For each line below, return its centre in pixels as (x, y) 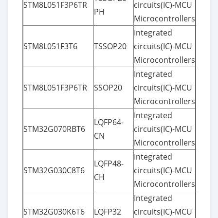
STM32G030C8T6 (54, 170)
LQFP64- (109, 122)
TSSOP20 (110, 46)
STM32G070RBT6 (54, 129)
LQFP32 (108, 211)
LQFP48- (109, 163)
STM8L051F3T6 (50, 46)
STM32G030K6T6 (54, 211)
